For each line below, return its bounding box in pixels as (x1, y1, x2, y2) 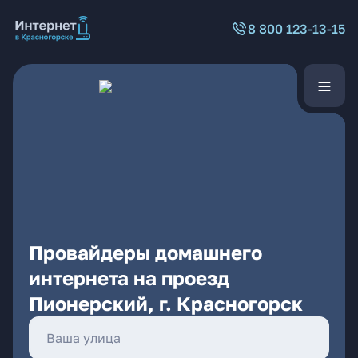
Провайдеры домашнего (29, 241, 262, 264)
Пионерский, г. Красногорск (29, 292, 303, 315)
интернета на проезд (29, 266, 229, 289)
